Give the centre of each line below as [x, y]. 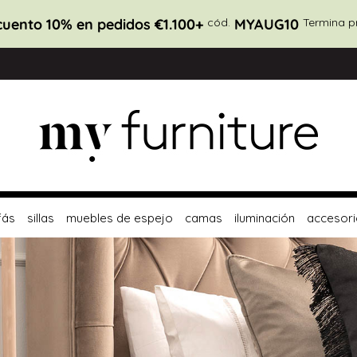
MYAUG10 [266, 24]
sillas [40, 218]
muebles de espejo [119, 218]
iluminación [264, 218]
